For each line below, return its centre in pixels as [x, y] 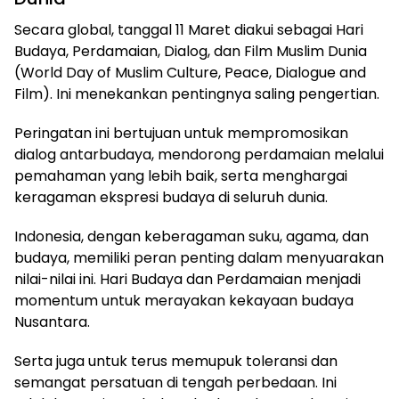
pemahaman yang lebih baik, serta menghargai [181, 175]
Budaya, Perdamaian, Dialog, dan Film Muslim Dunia [191, 51]
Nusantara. [52, 322]
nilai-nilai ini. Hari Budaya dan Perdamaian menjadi [187, 279]
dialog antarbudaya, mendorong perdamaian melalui [199, 154]
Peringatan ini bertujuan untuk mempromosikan [181, 133]
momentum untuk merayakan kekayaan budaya [184, 300]
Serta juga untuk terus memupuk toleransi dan [176, 361]
